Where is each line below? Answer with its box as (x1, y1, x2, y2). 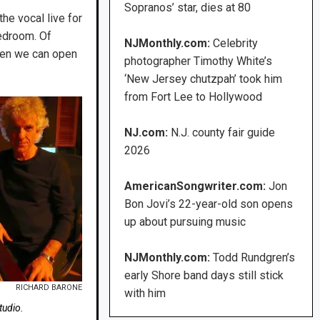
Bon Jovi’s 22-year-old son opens (124, 197, 294, 211)
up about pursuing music (124, 215, 246, 229)
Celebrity (213, 36, 259, 51)
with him (124, 286, 166, 301)
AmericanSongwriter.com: (124, 179, 266, 194)
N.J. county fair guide (171, 126, 276, 140)
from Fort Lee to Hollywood (124, 90, 263, 104)
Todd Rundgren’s (213, 251, 296, 265)
